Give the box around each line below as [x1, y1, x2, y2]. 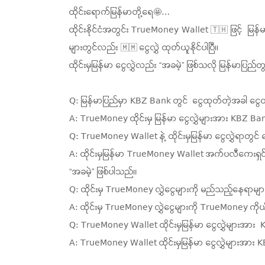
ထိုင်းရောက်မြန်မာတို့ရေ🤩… [69, 7, 170, 18]
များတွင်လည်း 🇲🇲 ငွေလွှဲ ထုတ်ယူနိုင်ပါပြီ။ [69, 42, 219, 54]
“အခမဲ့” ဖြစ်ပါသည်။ [69, 166, 137, 178]
